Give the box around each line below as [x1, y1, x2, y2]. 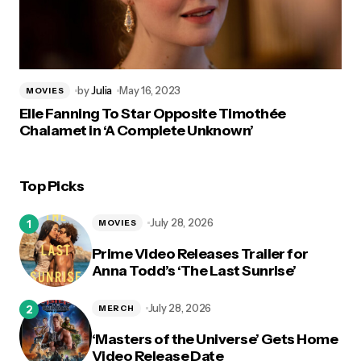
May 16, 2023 [119, 84, 181, 97]
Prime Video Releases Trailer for [92, 244, 309, 263]
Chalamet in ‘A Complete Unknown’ [19, 122, 254, 139]
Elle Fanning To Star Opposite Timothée [19, 105, 286, 122]
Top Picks [19, 177, 85, 195]
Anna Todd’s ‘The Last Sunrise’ [92, 261, 297, 280]
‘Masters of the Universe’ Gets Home [92, 330, 338, 348]
